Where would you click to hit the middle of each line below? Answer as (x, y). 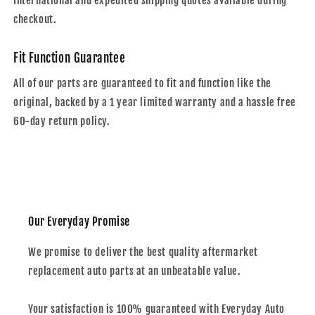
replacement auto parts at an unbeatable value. (135, 271)
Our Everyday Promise (79, 221)
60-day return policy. (62, 121)
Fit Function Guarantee (70, 58)
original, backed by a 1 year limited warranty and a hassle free (155, 102)
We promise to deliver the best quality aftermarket (143, 252)
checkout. (35, 19)
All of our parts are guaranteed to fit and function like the (143, 83)
